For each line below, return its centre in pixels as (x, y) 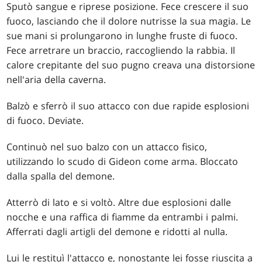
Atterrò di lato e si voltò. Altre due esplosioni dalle (119, 203)
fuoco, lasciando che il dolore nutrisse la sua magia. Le (129, 21)
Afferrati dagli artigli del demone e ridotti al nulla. (117, 232)
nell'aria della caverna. (56, 80)
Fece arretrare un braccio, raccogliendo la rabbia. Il (121, 51)
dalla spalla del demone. (61, 176)
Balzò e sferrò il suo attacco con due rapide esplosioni (128, 106)
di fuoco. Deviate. (45, 121)
